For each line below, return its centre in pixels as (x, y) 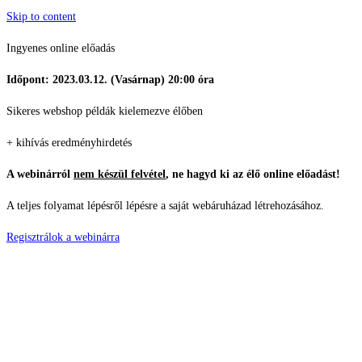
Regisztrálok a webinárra (63, 237)
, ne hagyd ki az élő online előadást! (253, 174)
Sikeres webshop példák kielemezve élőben (106, 111)
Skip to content (41, 17)
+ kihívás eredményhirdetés (69, 143)
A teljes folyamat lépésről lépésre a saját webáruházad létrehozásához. (165, 206)
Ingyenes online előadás (61, 48)
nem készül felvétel (120, 174)
